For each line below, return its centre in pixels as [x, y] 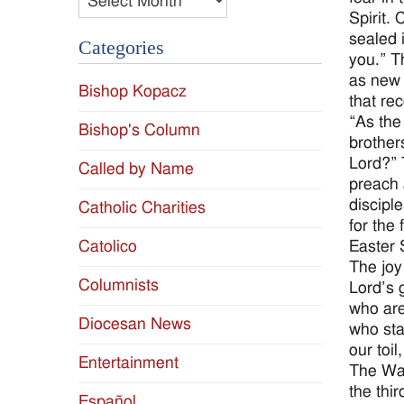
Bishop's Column [139, 131]
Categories [121, 48]
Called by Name [136, 170]
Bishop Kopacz [133, 92]
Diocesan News [135, 325]
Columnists [119, 286]
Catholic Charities [142, 208]
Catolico [108, 247]
